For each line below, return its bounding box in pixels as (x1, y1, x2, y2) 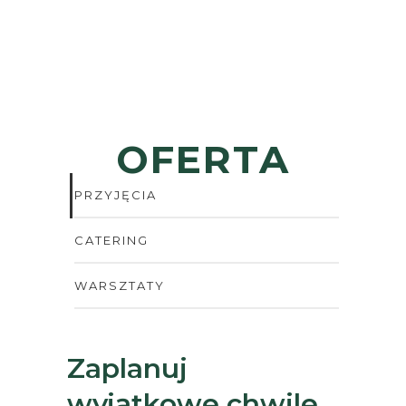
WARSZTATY (74, 278, 165, 294)
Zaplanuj (67, 352, 188, 386)
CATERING (74, 233, 149, 248)
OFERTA (116, 136, 290, 184)
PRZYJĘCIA (74, 188, 157, 203)
